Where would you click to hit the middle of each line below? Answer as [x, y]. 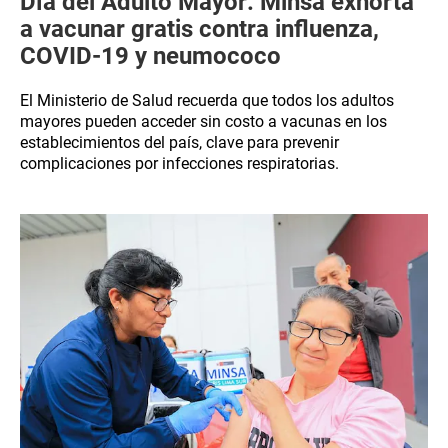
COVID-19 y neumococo [150, 56]
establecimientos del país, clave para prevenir [179, 142]
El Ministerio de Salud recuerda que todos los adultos [207, 100]
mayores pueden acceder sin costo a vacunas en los [203, 121]
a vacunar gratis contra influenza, [199, 29]
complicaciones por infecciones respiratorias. [179, 163]
